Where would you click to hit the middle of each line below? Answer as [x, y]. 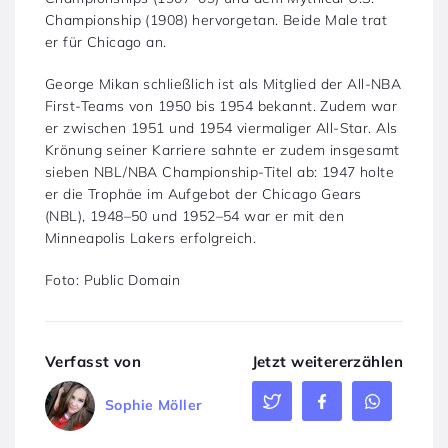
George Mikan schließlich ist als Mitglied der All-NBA [223, 83]
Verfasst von [93, 361]
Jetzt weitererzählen [327, 361]
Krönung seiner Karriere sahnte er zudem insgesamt [222, 149]
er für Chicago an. [106, 41]
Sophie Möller [154, 405]
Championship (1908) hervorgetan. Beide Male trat [216, 19]
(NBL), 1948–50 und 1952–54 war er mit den [195, 215]
